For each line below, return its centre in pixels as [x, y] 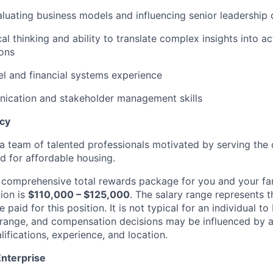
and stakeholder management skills [121, 98]
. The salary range [171, 195]
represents [239, 195]
